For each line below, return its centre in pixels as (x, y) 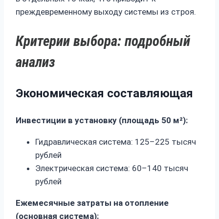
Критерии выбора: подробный (103, 41)
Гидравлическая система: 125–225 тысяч (116, 142)
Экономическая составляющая (104, 93)
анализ (35, 62)
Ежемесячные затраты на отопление (92, 203)
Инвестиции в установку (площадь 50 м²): (102, 120)
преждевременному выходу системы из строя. (106, 12)
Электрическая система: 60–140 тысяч (112, 168)
